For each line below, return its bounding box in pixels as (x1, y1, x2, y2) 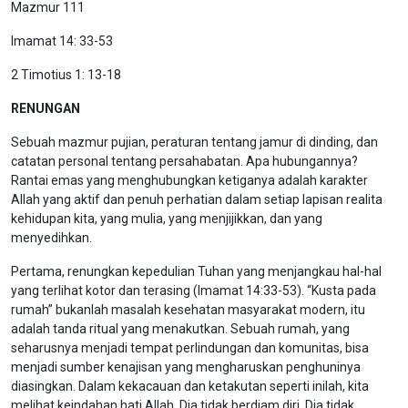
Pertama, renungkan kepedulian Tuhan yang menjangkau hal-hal (11, 264, 382, 279)
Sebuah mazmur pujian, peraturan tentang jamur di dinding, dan (11, 135, 378, 149)
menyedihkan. (11, 230, 92, 245)
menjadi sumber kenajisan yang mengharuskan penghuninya (11, 360, 361, 374)
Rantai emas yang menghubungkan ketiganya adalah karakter (11, 173, 368, 188)
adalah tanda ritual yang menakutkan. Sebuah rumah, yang (11, 321, 350, 336)
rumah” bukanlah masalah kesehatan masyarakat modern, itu (11, 302, 365, 317)
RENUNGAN (11, 101, 80, 116)
